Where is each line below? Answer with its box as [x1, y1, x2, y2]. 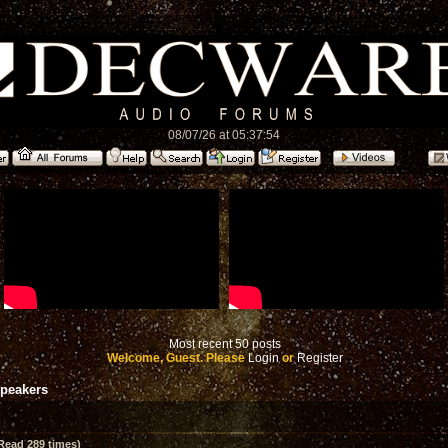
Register [297, 351, 343, 365]
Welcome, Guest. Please [107, 351, 248, 365]
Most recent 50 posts [169, 337, 281, 351]
